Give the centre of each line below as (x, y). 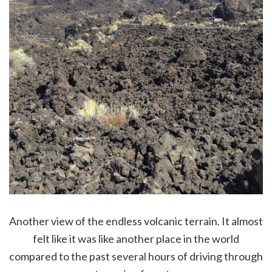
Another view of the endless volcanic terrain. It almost (136, 221)
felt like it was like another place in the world (136, 238)
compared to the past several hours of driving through (136, 256)
